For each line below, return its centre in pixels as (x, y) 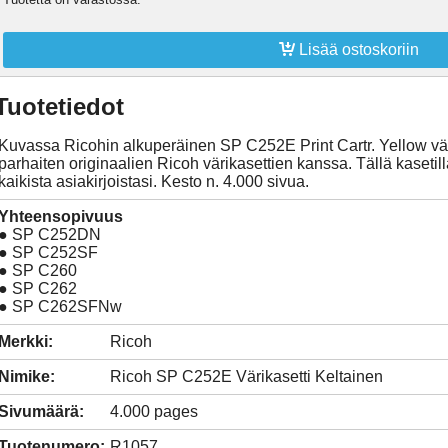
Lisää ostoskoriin (357, 49)
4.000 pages (154, 411)
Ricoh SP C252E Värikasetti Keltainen (246, 376)
